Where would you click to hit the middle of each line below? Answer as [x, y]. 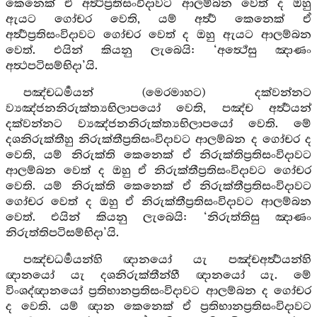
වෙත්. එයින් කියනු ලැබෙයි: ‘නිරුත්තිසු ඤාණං [158, 218]
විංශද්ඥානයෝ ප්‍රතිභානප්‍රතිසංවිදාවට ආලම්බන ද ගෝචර [158, 291]
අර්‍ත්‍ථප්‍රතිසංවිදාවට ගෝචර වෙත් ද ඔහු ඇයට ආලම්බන [158, 35]
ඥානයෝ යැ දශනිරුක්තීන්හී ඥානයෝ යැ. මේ [158, 276]
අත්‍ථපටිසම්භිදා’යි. [52, 66]
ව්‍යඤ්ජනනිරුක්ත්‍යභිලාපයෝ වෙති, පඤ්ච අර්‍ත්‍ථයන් [158, 109]
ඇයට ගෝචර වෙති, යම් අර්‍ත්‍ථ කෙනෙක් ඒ [158, 19]
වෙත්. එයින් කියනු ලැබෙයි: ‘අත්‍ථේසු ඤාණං [158, 51]
